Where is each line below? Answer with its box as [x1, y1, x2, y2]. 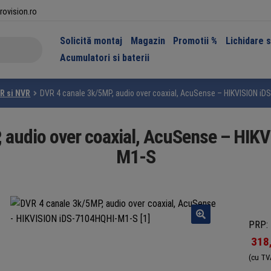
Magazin [130, 34, 165, 47]
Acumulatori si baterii [59, 51, 149, 64]
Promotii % [173, 34, 218, 47]
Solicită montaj [59, 34, 122, 47]
